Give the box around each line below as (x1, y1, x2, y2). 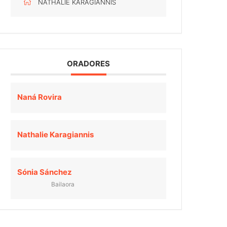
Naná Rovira (17, 92, 62, 102)
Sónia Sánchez (17, 167, 72, 177)
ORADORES (67, 59, 110, 68)
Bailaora (51, 180, 75, 188)
